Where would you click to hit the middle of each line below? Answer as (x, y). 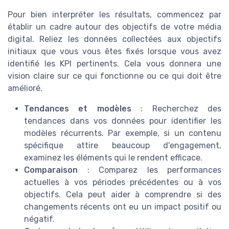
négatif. (39, 219)
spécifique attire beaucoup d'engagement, (123, 146)
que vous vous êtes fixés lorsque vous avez (129, 52)
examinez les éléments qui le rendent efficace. (113, 158)
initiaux (22, 52)
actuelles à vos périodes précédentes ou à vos (123, 182)
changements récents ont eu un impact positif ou (123, 207)
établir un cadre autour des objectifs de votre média (114, 27)
